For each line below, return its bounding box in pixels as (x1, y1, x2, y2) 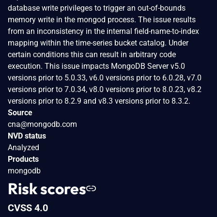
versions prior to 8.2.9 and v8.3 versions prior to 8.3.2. (8, 96, 190, 106)
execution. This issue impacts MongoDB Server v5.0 (8, 61, 185, 71)
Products (8, 154, 39, 164)
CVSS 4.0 (8, 201, 48, 214)
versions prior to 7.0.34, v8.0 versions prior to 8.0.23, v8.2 (8, 84, 201, 94)
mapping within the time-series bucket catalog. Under (8, 38, 188, 47)
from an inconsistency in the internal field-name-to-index (8, 26, 199, 36)
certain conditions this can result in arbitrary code (8, 49, 176, 59)
